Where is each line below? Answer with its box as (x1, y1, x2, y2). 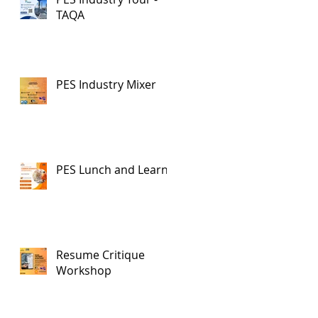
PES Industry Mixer (56, 77, 156, 92)
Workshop (56, 263, 111, 278)
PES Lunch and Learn (56, 162, 168, 177)
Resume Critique (56, 247, 145, 263)
